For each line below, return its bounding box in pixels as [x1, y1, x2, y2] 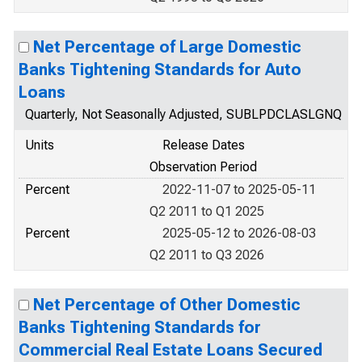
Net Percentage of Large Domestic [33, 37, 301, 57]
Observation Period [149, 159, 257, 175]
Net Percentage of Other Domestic [33, 295, 301, 314]
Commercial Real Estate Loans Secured [19, 340, 322, 360]
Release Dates [162, 137, 245, 153]
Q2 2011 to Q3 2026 [149, 247, 264, 263]
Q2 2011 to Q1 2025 [149, 204, 264, 219]
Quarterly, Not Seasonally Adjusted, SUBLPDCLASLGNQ [25, 107, 342, 122]
